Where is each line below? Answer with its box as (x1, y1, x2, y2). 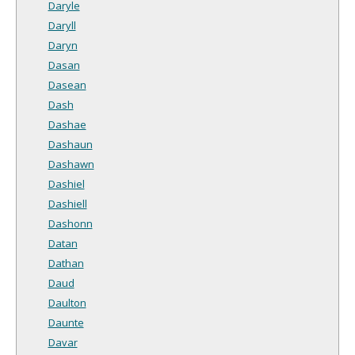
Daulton (48, 295, 86, 310)
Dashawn (48, 156, 94, 171)
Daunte (48, 315, 84, 330)
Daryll (48, 17, 76, 32)
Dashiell (48, 196, 87, 211)
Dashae (48, 116, 86, 132)
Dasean (48, 77, 86, 92)
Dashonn (48, 216, 93, 231)
